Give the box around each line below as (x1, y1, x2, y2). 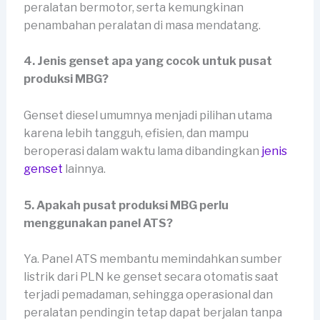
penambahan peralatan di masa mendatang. (23, 18, 261, 32)
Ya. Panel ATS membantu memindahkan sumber (23, 252, 282, 266)
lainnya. (62, 161, 106, 176)
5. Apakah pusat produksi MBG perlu (23, 198, 229, 212)
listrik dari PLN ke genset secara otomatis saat (23, 270, 279, 284)
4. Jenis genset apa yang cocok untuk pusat (23, 54, 272, 69)
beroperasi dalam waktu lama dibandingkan (23, 144, 261, 158)
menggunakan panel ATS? (23, 216, 173, 230)
